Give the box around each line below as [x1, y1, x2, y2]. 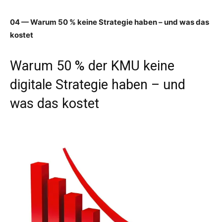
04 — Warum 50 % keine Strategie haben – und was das [10, 17, 209, 27]
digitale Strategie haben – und [10, 77, 185, 93]
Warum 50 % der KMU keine [10, 58, 174, 74]
